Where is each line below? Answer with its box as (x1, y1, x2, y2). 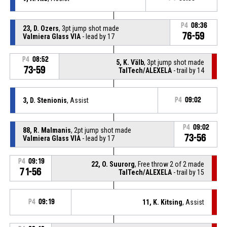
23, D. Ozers (22, 24, 59, 32)
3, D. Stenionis (22, 96, 67, 104)
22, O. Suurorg (91, 160, 135, 168)
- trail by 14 (172, 66, 205, 74)
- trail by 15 (172, 168, 205, 176)
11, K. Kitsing (142, 198, 183, 206)
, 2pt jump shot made (70, 126, 131, 134)
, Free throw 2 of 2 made (135, 160, 205, 168)
